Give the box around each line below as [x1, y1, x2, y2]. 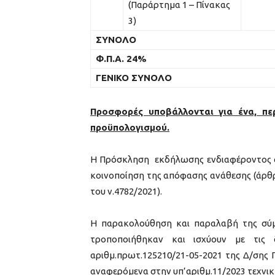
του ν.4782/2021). [90, 185, 162, 196]
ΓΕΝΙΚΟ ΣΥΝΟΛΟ [96, 72, 172, 83]
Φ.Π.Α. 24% [96, 53, 147, 64]
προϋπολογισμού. [90, 122, 169, 133]
